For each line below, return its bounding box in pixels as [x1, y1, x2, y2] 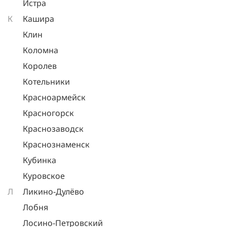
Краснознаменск [23, 139, 90, 150]
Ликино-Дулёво [23, 186, 84, 197]
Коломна [23, 45, 58, 56]
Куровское [23, 170, 65, 181]
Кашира [23, 13, 54, 24]
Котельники [23, 76, 70, 87]
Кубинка [23, 155, 56, 166]
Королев [23, 60, 57, 71]
